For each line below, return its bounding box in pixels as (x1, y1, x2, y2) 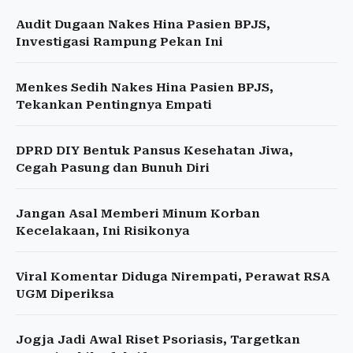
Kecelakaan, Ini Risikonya (16, 224, 190, 238)
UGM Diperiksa (16, 287, 114, 301)
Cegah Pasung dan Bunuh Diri (16, 161, 210, 175)
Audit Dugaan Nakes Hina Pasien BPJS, (16, 17, 270, 32)
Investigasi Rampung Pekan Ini (16, 35, 223, 49)
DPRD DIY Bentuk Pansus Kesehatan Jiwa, (16, 143, 293, 158)
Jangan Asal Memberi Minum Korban (16, 206, 260, 221)
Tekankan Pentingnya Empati (16, 98, 212, 112)
